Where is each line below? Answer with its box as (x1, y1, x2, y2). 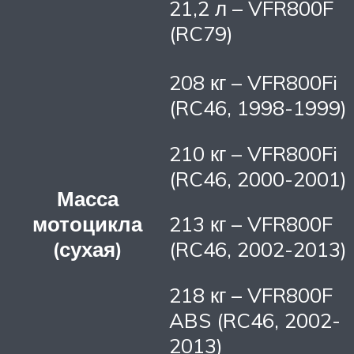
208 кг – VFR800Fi (169, 70, 337, 96)
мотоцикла (32, 211, 142, 237)
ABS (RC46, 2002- (169, 307, 341, 333)
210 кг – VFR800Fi (169, 140, 337, 166)
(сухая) (52, 236, 122, 262)
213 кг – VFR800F (169, 211, 333, 237)
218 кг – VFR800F (169, 282, 333, 308)
